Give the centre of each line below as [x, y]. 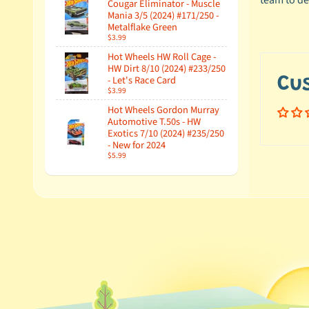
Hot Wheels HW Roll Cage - [162, 57]
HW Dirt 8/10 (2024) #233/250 [167, 68]
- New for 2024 [137, 145]
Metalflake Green [142, 27]
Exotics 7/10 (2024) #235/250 [166, 133]
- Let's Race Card [142, 80]
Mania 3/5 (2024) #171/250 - [163, 15]
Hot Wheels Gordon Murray [163, 110]
